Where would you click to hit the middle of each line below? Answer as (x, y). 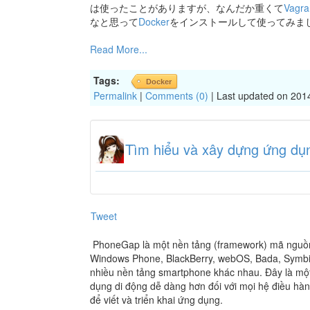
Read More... (119, 49)
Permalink (115, 96)
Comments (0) (177, 96)
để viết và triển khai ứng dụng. (156, 299)
